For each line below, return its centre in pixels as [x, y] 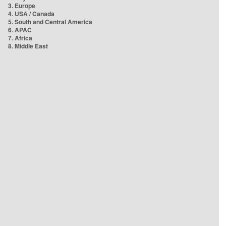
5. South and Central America [50, 22]
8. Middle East [28, 46]
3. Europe [22, 6]
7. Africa [20, 38]
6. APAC [20, 30]
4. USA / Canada [31, 14]
